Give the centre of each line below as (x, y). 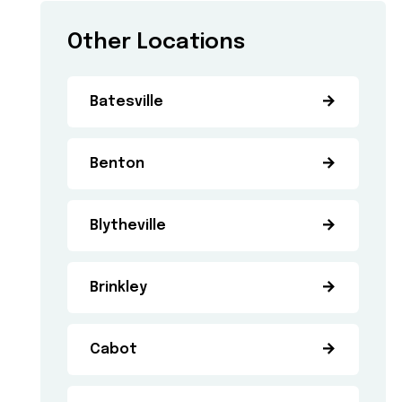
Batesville (127, 102)
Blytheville (128, 226)
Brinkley (119, 288)
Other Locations (157, 43)
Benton (118, 164)
